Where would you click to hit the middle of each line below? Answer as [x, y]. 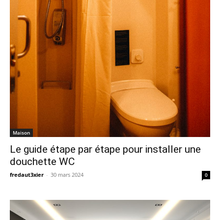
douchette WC [42, 162]
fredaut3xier [27, 175]
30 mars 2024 [67, 175]
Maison [21, 133]
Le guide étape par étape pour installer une [105, 149]
